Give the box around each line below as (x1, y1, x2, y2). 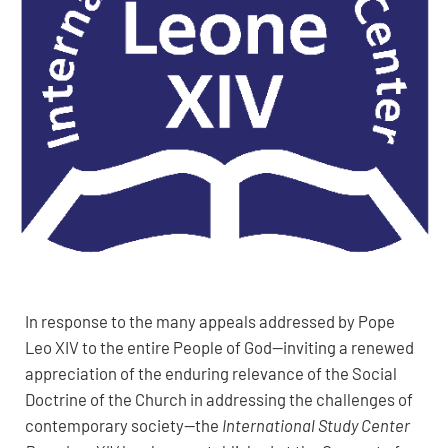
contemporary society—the (24, 415, 222, 436)
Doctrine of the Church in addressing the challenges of (24, 389, 413, 410)
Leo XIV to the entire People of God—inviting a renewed (24, 337, 414, 358)
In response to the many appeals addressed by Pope (24, 311, 395, 332)
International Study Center (221, 415, 410, 436)
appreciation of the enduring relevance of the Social (24, 363, 397, 384)
